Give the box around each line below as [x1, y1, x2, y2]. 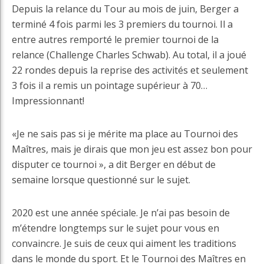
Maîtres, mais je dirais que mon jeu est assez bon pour [12, 143, 252, 156]
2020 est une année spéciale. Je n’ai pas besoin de [12, 206, 230, 220]
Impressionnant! [12, 94, 84, 108]
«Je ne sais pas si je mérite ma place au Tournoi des [12, 127, 238, 141]
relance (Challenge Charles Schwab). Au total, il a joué [12, 48, 246, 62]
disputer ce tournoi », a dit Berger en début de [12, 158, 216, 171]
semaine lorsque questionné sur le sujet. [12, 173, 190, 187]
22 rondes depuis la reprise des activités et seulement [12, 64, 248, 77]
